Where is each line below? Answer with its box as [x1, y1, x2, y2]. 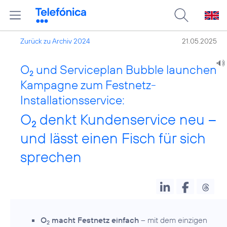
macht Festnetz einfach [50, 215, 139, 225]
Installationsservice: [20, 92, 125, 107]
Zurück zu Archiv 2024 [20, 36, 90, 46]
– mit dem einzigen [139, 215, 207, 225]
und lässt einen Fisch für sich [20, 129, 206, 147]
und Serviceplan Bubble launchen [33, 62, 217, 77]
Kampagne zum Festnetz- [20, 77, 156, 92]
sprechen [20, 147, 82, 166]
